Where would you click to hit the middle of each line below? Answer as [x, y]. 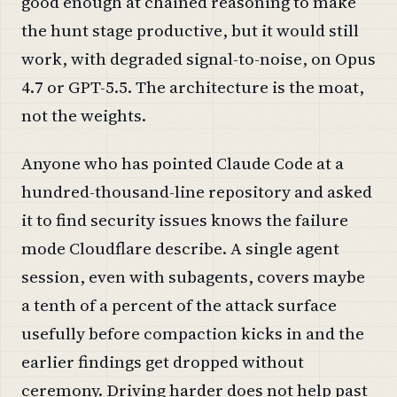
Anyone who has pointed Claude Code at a [183, 163]
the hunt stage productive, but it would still [190, 30]
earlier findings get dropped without [163, 361]
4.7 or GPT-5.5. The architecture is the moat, [193, 86]
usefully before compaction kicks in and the [193, 333]
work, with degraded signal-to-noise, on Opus [198, 58]
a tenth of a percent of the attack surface [179, 304]
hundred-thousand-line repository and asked [197, 191]
